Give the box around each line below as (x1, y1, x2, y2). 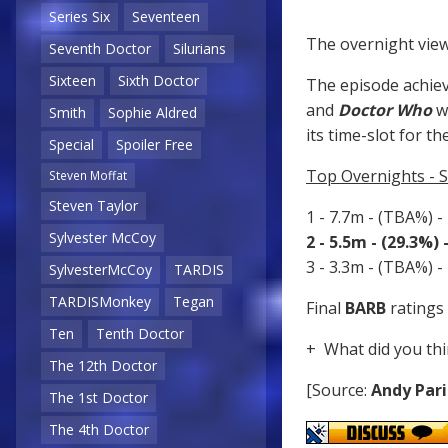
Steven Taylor (49, 196, 138, 216)
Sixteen (49, 71, 96, 91)
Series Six (49, 7, 110, 27)
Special (49, 135, 94, 155)
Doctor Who (338, 99, 432, 122)
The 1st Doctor (49, 388, 148, 408)
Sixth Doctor (118, 71, 199, 91)
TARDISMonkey (49, 292, 151, 312)
